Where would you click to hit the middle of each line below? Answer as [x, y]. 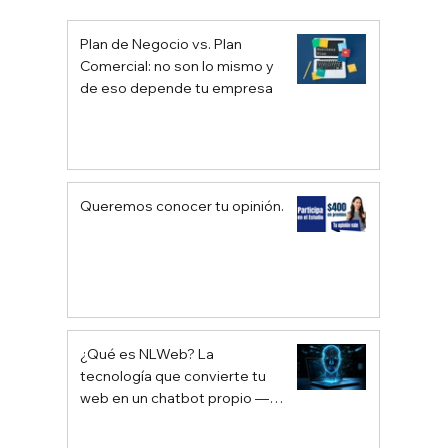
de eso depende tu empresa [177, 88]
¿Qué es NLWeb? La [147, 354]
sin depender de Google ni [169, 420]
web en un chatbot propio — [175, 398]
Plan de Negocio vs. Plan [161, 44]
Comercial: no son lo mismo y [177, 66]
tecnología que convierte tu [173, 376]
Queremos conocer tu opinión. [182, 206]
